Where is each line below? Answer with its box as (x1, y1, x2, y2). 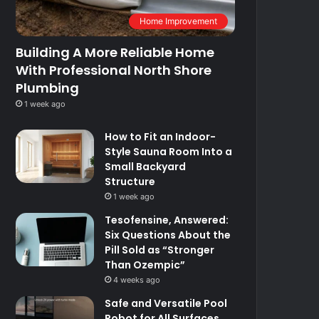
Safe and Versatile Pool (105, 296, 228, 310)
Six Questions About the (105, 227, 231, 242)
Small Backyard (105, 159, 187, 174)
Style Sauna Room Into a (105, 144, 233, 159)
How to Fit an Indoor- (105, 129, 216, 144)
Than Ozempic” (105, 257, 186, 272)
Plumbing (16, 78, 80, 97)
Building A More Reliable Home (16, 43, 215, 61)
